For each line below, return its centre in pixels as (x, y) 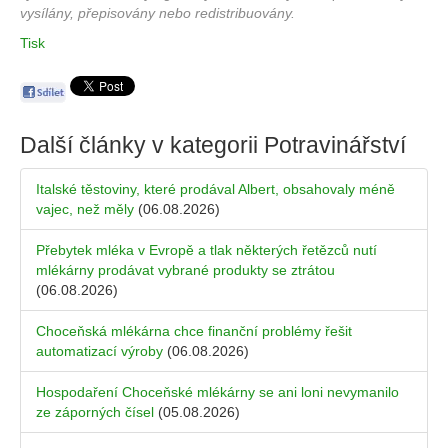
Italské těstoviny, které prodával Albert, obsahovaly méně (215, 189)
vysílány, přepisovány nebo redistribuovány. (157, 13)
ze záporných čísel (95, 412)
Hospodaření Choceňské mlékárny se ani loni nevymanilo (217, 392)
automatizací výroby (99, 351)
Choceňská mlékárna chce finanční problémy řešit (194, 331)
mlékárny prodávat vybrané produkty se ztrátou (185, 270)
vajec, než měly (85, 209)
